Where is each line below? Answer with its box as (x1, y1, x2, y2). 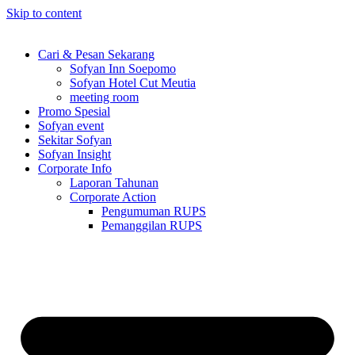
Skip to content (6, 6, 82, 20)
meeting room (70, 90, 139, 104)
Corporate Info (38, 162, 112, 175)
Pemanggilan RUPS (101, 219, 202, 232)
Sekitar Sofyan (38, 133, 112, 147)
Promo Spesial (38, 105, 110, 118)
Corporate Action (70, 190, 156, 204)
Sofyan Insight (38, 147, 111, 161)
